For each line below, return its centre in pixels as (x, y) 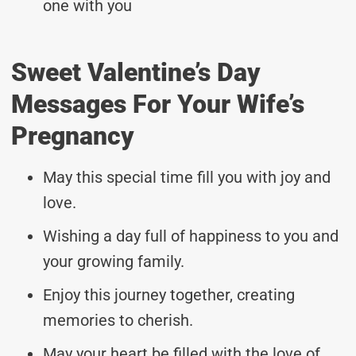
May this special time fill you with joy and (187, 177)
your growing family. (114, 261)
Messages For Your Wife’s (158, 104)
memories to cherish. (118, 320)
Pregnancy (73, 135)
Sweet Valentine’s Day (136, 72)
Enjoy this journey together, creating (169, 294)
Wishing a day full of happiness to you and (191, 236)
